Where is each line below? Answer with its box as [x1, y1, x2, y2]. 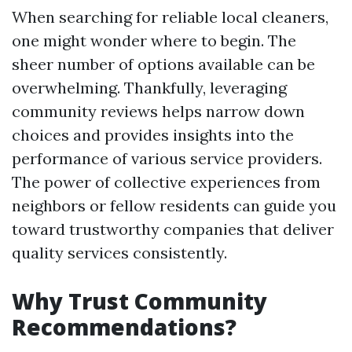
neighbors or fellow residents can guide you [12, 196, 336, 215]
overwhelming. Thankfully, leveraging [12, 78, 287, 97]
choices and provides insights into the [12, 125, 294, 145]
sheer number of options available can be [12, 54, 315, 74]
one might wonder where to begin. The [12, 31, 296, 50]
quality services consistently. [12, 243, 227, 262]
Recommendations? [12, 312, 236, 342]
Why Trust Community [12, 286, 267, 316]
